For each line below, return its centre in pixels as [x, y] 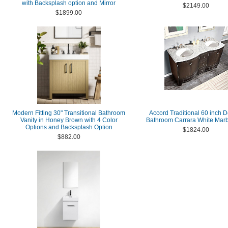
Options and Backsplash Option [69, 127]
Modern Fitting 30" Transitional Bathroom [69, 113]
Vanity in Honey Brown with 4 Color [69, 120]
